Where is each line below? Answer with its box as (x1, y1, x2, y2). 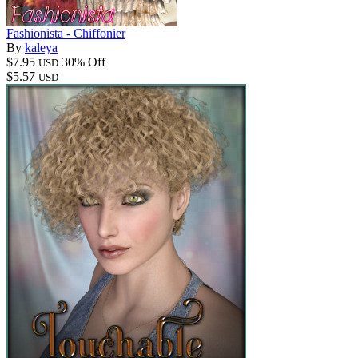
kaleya (25, 40, 58, 54)
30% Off (62, 54, 105, 69)
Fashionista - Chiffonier (6, 26, 125, 40)
